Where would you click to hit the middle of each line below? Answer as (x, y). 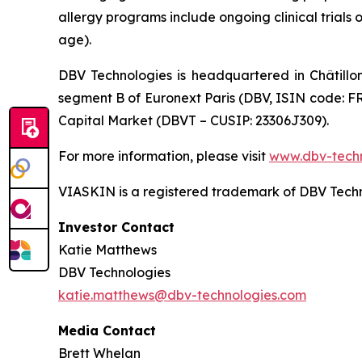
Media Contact (107, 330)
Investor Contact (116, 227)
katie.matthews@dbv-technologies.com (182, 295)
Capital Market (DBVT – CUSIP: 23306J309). (194, 120)
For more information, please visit (164, 156)
